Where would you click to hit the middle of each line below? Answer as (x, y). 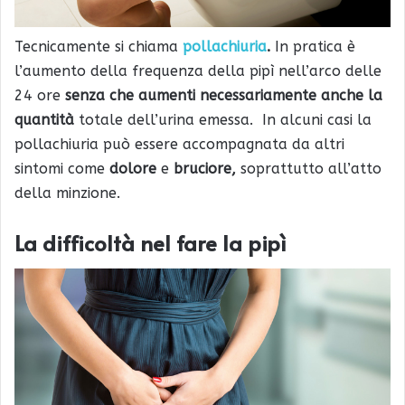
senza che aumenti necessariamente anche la (224, 96)
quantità (44, 120)
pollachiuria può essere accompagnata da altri (179, 145)
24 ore (40, 96)
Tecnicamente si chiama (99, 47)
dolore (133, 169)
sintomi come (62, 169)
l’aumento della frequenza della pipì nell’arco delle (198, 71)
